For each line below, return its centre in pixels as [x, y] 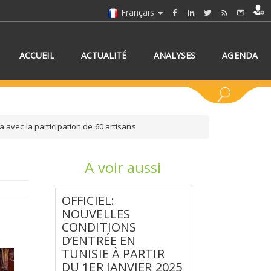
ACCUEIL [37, 55]
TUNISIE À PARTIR [113, 253]
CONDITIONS [99, 227]
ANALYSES [175, 55]
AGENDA [240, 55]
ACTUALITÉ [104, 55]
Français [137, 12]
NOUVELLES [96, 214]
